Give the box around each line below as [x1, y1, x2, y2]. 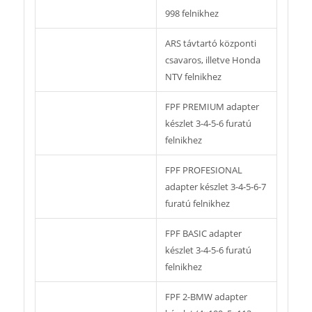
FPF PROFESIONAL [164, 164, 242, 177]
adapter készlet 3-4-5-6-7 [164, 180, 266, 194]
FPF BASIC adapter [164, 227, 242, 240]
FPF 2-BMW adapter [164, 290, 247, 304]
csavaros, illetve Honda [164, 54, 260, 67]
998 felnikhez [164, 7, 219, 20]
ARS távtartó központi [164, 37, 256, 50]
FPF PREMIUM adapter [164, 100, 259, 114]
